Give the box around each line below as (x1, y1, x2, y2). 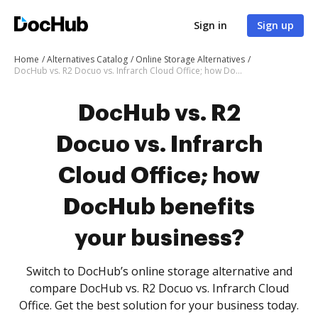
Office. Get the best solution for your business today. (19, 297, 299, 313)
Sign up (257, 18, 294, 32)
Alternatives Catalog (47, 53, 128, 65)
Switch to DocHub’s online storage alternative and (26, 263, 292, 279)
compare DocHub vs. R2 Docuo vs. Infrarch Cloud (29, 280, 289, 296)
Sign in (194, 18, 227, 32)
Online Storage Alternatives (136, 53, 245, 65)
